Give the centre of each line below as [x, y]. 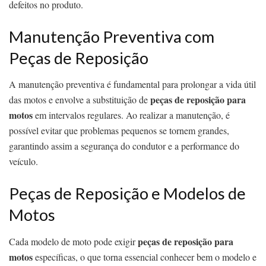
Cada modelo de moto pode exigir [73, 241]
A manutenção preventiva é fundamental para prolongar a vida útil [132, 84]
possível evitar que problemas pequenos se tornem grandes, [119, 131]
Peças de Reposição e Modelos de [127, 193]
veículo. [23, 161]
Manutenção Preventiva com [112, 36]
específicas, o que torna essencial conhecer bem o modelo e [145, 256]
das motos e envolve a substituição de [80, 100]
